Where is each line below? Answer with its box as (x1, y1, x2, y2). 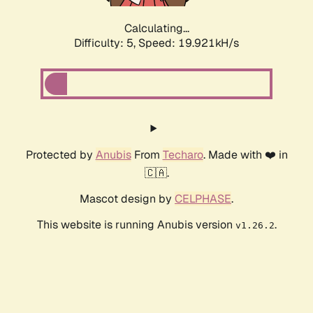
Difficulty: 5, (74, 36, 138, 51)
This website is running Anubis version (36, 217, 235, 233)
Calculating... (124, 21, 189, 36)
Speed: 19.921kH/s (138, 36, 239, 51)
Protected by (25, 147, 96, 163)
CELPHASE (175, 191, 231, 207)
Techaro (162, 147, 203, 163)
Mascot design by (80, 191, 175, 207)
